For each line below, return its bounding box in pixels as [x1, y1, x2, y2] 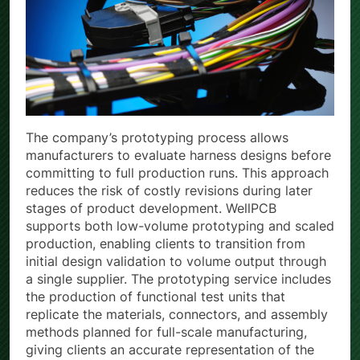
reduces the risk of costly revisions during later [26, 182, 313, 199]
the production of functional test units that [26, 288, 285, 305]
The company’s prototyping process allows [26, 129, 288, 146]
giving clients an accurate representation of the [26, 342, 314, 358]
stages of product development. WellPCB [26, 200, 276, 217]
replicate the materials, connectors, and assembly [26, 306, 328, 323]
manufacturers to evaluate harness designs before [26, 147, 331, 164]
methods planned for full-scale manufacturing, [26, 324, 307, 341]
